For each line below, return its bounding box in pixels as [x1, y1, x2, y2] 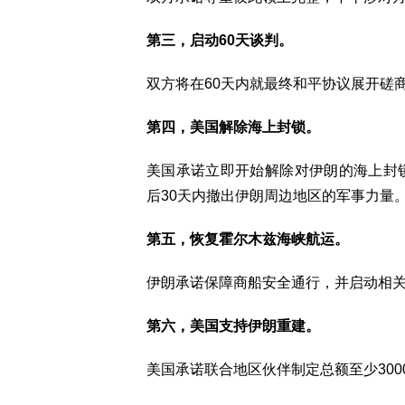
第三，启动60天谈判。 [146, 33, 293, 48]
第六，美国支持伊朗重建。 [146, 318, 320, 334]
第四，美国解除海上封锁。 [146, 119, 320, 135]
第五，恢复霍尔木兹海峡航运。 [146, 231, 349, 247]
